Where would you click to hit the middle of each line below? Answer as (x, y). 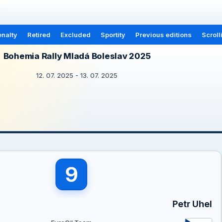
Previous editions (163, 35)
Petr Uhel (192, 204)
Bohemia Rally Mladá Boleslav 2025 (77, 56)
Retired (39, 35)
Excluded (75, 35)
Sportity (113, 35)
